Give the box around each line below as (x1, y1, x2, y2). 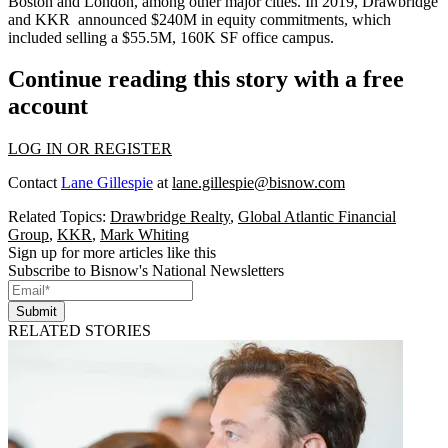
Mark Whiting (100, 226, 189, 244)
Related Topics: (8, 208, 110, 226)
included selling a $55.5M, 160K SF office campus (8, 28, 330, 46)
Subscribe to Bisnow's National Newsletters (8, 262, 284, 280)
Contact (8, 174, 61, 192)
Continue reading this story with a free (8, 66, 404, 93)
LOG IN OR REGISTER (8, 140, 172, 158)
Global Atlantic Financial (238, 208, 396, 226)
